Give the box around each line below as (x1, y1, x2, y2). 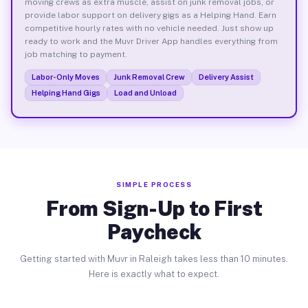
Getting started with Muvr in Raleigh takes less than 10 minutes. (20, 254, 288, 264)
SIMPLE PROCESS (116, 180, 192, 188)
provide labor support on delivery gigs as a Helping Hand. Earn (24, 10, 276, 20)
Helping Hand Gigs (31, 88, 100, 97)
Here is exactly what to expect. (89, 269, 219, 279)
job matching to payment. (24, 49, 127, 59)
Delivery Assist (198, 72, 254, 81)
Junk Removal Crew (113, 72, 185, 81)
